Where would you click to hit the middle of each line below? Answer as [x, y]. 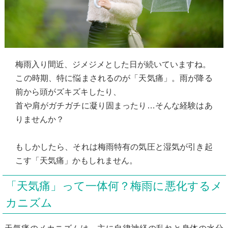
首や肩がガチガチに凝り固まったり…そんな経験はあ [114, 105]
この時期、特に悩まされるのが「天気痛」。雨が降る [114, 78]
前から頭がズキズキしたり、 [68, 92]
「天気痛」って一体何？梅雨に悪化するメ [114, 186]
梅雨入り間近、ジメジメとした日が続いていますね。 [113, 64]
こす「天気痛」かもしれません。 [77, 160]
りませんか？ [40, 119]
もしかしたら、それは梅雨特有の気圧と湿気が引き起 [114, 147]
